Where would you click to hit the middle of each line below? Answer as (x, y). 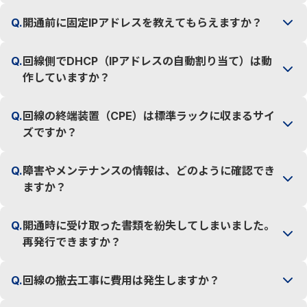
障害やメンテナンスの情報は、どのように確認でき (149, 171)
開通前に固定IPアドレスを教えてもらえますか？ (143, 23)
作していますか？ (66, 77)
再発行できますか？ (72, 242)
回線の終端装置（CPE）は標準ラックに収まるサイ (149, 116)
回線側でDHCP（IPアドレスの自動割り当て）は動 (147, 61)
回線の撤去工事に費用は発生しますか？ (121, 280)
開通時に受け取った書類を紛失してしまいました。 (149, 225)
